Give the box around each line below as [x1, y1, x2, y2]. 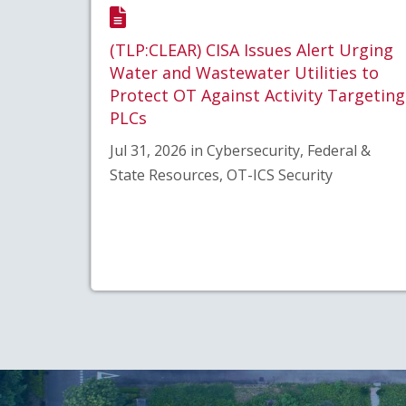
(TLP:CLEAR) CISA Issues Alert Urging [109, 38, 393, 61]
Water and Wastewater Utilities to [109, 61, 379, 83]
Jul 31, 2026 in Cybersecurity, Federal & [109, 140, 371, 160]
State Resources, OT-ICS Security [109, 164, 333, 185]
